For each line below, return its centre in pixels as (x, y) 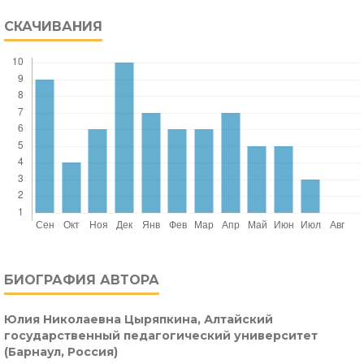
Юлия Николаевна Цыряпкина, (104, 320)
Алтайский (238, 320)
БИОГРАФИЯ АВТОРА (82, 280)
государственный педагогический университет (161, 336)
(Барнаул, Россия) (61, 352)
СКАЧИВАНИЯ (53, 27)
